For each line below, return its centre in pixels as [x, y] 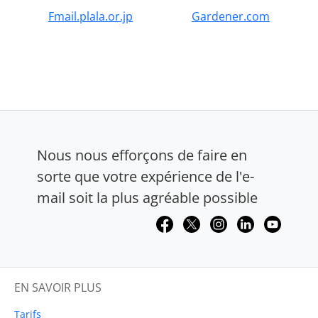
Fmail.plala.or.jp [91, 16]
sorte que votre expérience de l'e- [146, 176]
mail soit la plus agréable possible [147, 197]
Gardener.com [231, 16]
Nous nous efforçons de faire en [142, 155]
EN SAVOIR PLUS [58, 287]
